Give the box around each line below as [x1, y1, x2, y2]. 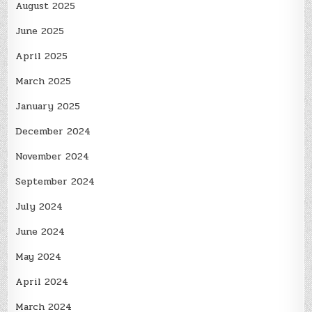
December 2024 [15, 124, 91, 139]
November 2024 [15, 149, 90, 164]
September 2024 [15, 174, 95, 189]
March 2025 [15, 74, 72, 89]
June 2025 [15, 24, 65, 39]
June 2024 [15, 224, 65, 240]
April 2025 [15, 49, 68, 64]
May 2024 [15, 249, 62, 265]
